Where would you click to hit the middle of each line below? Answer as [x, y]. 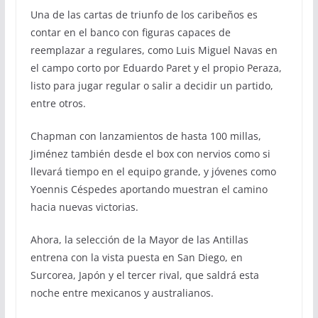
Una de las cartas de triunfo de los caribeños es [144, 14]
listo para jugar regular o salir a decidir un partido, [152, 85]
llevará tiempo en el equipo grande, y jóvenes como [153, 171]
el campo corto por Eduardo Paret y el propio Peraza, [156, 67]
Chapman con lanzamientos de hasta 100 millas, [146, 136]
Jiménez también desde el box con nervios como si [150, 153]
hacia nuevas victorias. [84, 207]
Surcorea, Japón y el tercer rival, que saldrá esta [144, 275]
